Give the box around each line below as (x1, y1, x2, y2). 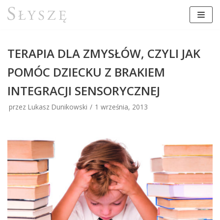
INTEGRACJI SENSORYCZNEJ (7, 82, 160, 99)
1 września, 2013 (95, 102, 148, 112)
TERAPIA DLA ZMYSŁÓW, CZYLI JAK (7, 45, 200, 62)
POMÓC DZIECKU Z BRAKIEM (7, 64, 165, 81)
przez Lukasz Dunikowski (9, 102, 87, 112)
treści (10, 31, 30, 42)
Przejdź (10, 6, 37, 17)
